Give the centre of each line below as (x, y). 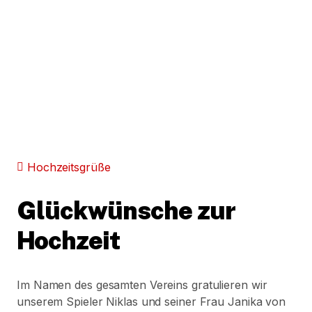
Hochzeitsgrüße (69, 167)
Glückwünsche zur (126, 210)
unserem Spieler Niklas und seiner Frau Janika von (151, 301)
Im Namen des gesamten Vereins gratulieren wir (142, 284)
